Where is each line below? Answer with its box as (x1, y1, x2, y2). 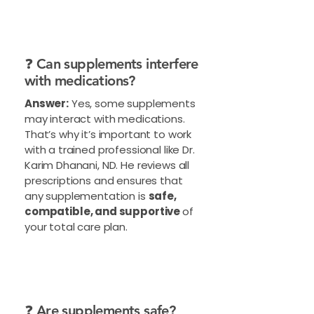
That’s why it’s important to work (25, 127, 192, 142)
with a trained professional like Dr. (25, 142, 195, 157)
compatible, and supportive (25, 204, 182, 219)
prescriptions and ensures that (25, 173, 183, 188)
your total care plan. (25, 219, 130, 234)
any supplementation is (25, 189, 149, 203)
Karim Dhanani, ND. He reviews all (25, 158, 190, 172)
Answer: (25, 96, 69, 111)
